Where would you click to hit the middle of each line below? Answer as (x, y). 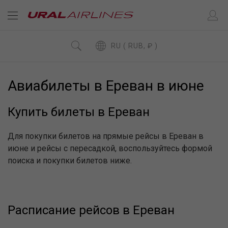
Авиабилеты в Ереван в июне (106, 86)
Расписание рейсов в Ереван (91, 210)
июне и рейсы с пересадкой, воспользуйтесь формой (110, 148)
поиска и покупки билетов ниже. (70, 161)
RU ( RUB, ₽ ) (143, 46)
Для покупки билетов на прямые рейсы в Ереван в (106, 136)
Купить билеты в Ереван (79, 112)
